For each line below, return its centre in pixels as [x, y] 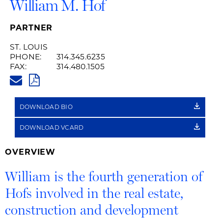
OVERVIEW [30, 152]
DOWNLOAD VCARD [53, 127]
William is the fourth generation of [104, 176]
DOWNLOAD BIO [47, 107]
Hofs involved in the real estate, [94, 193]
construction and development [92, 209]
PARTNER [31, 27]
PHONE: [26, 56]
